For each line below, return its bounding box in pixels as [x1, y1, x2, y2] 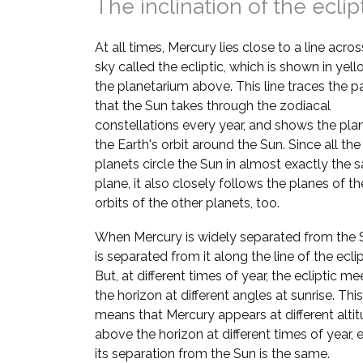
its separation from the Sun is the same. [95, 346, 330, 361]
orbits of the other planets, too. [95, 195, 280, 211]
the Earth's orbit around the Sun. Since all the [95, 137, 361, 152]
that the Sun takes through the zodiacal [95, 98, 331, 113]
